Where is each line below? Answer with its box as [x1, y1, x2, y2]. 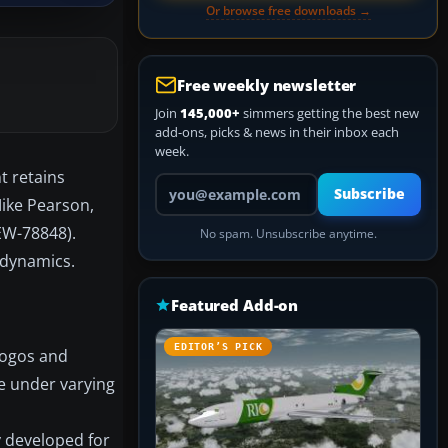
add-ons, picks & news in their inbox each [155, 123, 399, 141]
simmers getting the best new [240, 104, 419, 122]
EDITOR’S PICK [174, 341, 263, 352]
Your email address [154, 172, 267, 190]
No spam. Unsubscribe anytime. [199, 226, 377, 241]
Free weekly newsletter [177, 75, 357, 95]
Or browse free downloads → [205, 2, 371, 19]
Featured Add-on [171, 295, 299, 315]
